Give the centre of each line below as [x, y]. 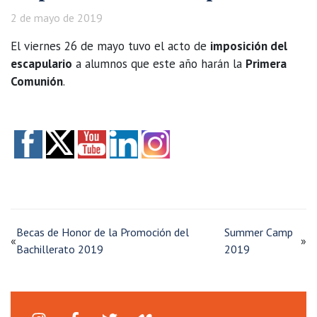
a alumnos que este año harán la [159, 63]
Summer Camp [258, 232]
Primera [266, 63]
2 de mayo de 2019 [57, 17]
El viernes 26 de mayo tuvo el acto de [110, 46]
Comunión [37, 81]
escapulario [41, 63]
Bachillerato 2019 [60, 249]
